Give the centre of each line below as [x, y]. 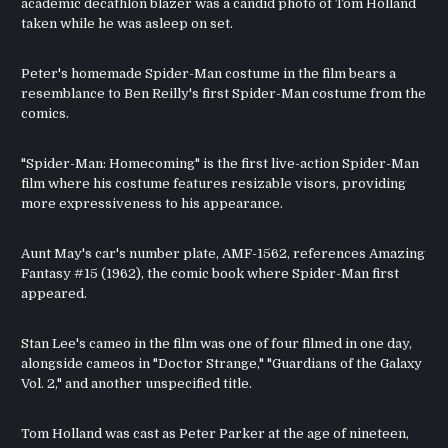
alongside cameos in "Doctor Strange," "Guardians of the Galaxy [222, 364]
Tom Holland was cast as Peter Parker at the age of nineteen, [215, 434]
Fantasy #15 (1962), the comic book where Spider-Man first [210, 274]
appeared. [54, 294]
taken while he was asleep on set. [127, 24]
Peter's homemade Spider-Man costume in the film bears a [209, 74]
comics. [45, 114]
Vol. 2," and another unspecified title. [137, 384]
